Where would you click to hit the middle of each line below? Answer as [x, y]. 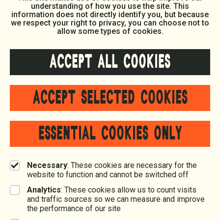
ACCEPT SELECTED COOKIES [110, 98]
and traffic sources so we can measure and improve [116, 199]
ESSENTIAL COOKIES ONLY [110, 134]
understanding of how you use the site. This [110, 6]
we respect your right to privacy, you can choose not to [110, 23]
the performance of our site [74, 208]
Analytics [44, 190]
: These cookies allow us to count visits [129, 190]
